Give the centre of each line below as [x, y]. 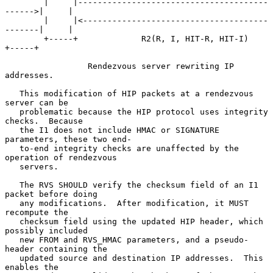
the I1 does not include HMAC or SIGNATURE [12, 130]
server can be [37, 102]
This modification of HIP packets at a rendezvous [12, 93]
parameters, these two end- [68, 139]
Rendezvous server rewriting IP [46, 66]
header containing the [56, 249]
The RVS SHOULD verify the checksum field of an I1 [12, 185]
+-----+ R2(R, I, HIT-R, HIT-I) [24, 38]
